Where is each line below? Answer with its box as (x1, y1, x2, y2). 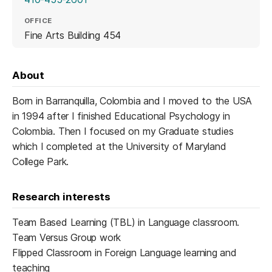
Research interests (12, 190, 110, 203)
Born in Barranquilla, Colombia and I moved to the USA (12, 94, 253, 107)
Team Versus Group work (12, 231, 121, 243)
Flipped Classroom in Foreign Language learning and (12, 246, 237, 259)
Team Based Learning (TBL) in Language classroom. (12, 216, 240, 228)
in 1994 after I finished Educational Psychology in (12, 109, 230, 122)
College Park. (12, 155, 69, 168)
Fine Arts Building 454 (24, 29, 121, 41)
